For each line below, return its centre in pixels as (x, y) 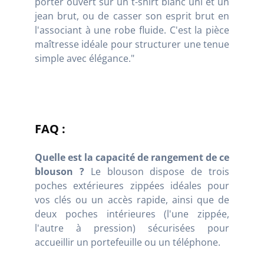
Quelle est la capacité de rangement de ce (132, 157)
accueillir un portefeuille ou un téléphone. (128, 242)
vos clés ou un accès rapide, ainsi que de (132, 199)
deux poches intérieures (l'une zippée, (132, 214)
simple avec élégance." (85, 58)
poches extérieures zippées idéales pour (132, 185)
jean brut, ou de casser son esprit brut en (132, 16)
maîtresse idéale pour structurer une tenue (132, 44)
